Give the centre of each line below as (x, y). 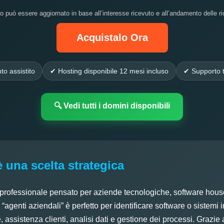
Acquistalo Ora (112, 37)
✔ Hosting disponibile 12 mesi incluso (109, 71)
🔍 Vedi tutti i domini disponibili (112, 105)
